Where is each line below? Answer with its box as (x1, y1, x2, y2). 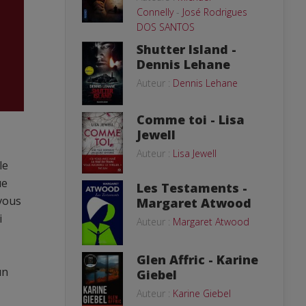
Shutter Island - (137, 40, 236, 57)
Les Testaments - (137, 179, 247, 196)
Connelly (137, 5, 173, 18)
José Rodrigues (182, 5, 247, 18)
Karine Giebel (173, 286, 231, 300)
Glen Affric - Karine (137, 251, 258, 268)
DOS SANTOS (137, 20, 195, 33)
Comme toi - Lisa (137, 111, 245, 128)
